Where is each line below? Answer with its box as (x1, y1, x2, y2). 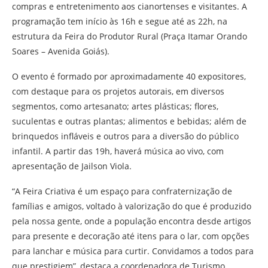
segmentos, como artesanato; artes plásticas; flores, (12, 100, 218, 112)
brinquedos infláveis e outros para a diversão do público (12, 130, 239, 142)
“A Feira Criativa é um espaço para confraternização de (12, 185, 232, 197)
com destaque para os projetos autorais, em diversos (12, 86, 224, 98)
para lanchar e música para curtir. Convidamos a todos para (12, 245, 254, 257)
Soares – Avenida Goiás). (12, 45, 109, 57)
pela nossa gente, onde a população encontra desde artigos (12, 215, 251, 227)
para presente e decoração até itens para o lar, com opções (12, 230, 249, 242)
